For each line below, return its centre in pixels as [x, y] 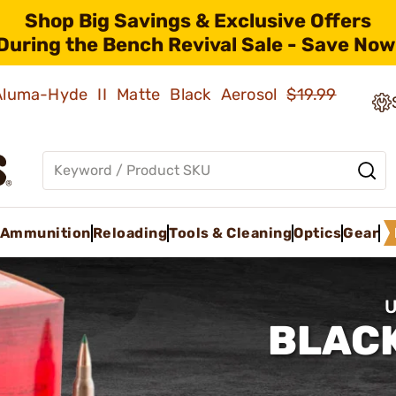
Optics [317, 232]
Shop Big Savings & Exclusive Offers [198, 21]
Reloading [129, 232]
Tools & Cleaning [230, 232]
